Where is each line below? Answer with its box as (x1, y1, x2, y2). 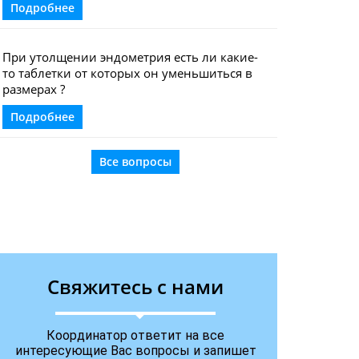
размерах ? (2, 81, 65, 97)
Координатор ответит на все (46, 328, 225, 343)
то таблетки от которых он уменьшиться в (2, 65, 252, 81)
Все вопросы (99, 154, 172, 169)
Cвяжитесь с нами (47, 273, 224, 300)
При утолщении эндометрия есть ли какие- (2, 49, 258, 65)
